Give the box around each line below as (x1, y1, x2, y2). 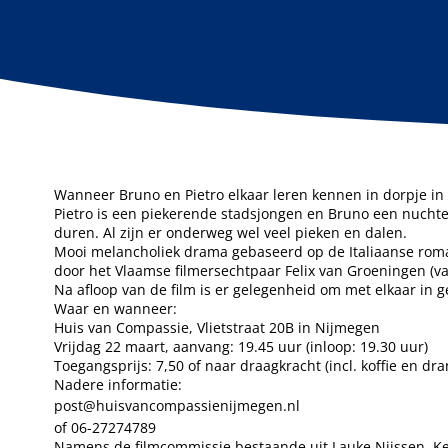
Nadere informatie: (53, 375, 182, 395)
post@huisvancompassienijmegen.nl (53, 396, 300, 416)
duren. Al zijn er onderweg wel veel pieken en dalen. (53, 223, 407, 243)
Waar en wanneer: (53, 299, 177, 319)
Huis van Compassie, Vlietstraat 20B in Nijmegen (53, 318, 380, 338)
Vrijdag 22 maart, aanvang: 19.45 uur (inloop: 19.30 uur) (53, 337, 428, 357)
